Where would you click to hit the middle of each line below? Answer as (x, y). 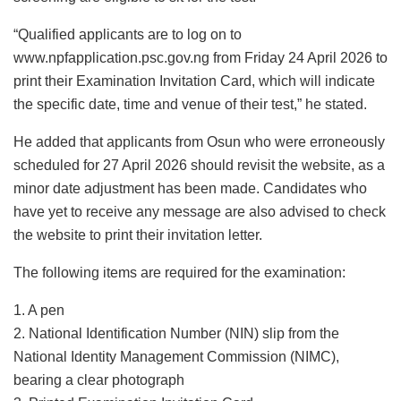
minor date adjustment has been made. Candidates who (190, 188)
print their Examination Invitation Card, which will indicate (194, 81)
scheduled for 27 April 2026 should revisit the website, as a (199, 165)
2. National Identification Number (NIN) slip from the (176, 333)
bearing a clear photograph (99, 380)
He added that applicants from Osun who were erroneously (199, 141)
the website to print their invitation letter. (138, 235)
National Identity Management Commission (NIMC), (176, 356)
